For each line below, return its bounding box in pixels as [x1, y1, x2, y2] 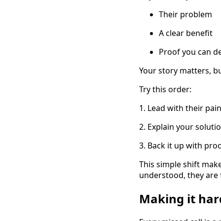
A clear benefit [159, 28, 213, 39]
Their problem [159, 9, 212, 20]
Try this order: [139, 84, 191, 95]
